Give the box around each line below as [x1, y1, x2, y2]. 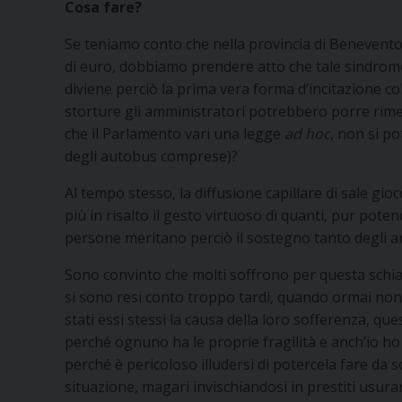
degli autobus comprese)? [65, 145, 238, 166]
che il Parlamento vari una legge [65, 123, 284, 144]
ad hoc [284, 123, 330, 144]
